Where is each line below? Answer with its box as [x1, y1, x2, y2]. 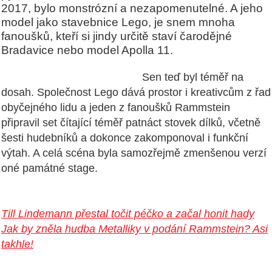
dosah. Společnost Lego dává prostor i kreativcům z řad [1, 86, 271, 99]
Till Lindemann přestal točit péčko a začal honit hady [1, 208, 254, 220]
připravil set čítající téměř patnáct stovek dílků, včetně [1, 117, 260, 129]
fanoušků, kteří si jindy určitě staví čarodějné [1, 29, 232, 43]
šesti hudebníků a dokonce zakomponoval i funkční [1, 132, 248, 144]
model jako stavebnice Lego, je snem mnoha [1, 15, 235, 29]
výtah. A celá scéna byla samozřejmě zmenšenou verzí [1, 147, 267, 160]
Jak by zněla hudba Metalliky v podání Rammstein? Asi [1, 223, 268, 236]
